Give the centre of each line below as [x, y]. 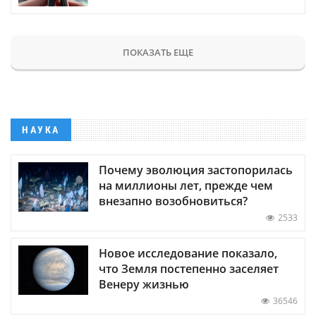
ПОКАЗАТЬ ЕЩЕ [158, 52]
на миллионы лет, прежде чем [186, 185]
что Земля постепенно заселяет [189, 268]
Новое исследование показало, [188, 253]
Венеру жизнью [144, 284]
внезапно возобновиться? [173, 201]
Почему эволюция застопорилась [196, 170]
